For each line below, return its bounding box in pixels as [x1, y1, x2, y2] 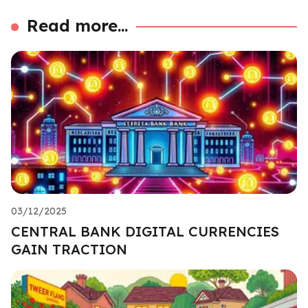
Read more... [27, 14, 129, 36]
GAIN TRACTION [11, 240, 127, 258]
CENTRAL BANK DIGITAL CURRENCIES [11, 222, 279, 240]
